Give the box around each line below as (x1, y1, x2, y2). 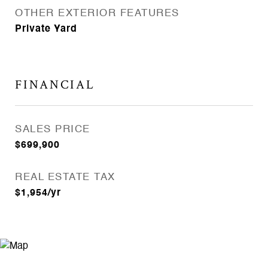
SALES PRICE (15, 124, 90, 135)
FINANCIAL (15, 77, 95, 93)
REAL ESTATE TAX (15, 172, 115, 182)
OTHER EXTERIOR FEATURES (15, 8, 179, 19)
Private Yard (15, 25, 77, 34)
